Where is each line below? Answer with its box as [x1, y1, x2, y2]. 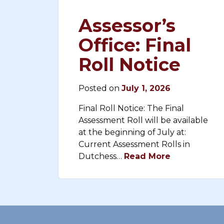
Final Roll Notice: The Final [78, 103, 184, 113]
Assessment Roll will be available [78, 115, 208, 125]
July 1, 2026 [121, 83, 170, 93]
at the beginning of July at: [78, 127, 188, 137]
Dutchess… [78, 151, 124, 161]
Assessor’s [78, 14, 175, 36]
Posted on [78, 83, 121, 93]
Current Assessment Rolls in [78, 139, 190, 149]
